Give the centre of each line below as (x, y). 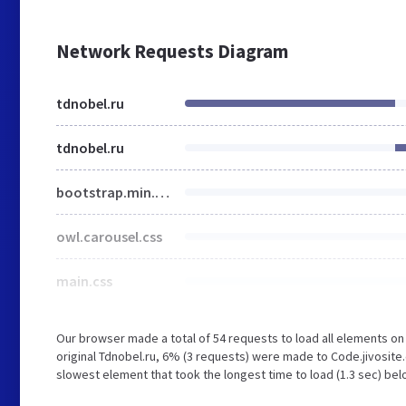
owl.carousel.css (109, 237)
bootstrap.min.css (162, 192)
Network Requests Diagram (172, 51)
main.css (84, 281)
